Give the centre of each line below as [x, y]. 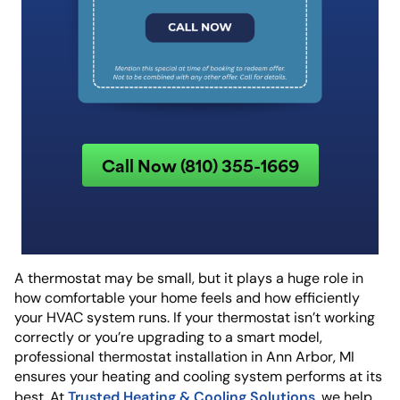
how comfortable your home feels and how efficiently [187, 298]
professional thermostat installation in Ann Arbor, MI [184, 357]
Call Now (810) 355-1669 [200, 165]
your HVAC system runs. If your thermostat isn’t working [195, 317]
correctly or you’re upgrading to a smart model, [168, 337]
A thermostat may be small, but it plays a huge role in [189, 278]
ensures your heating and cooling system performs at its [198, 376]
